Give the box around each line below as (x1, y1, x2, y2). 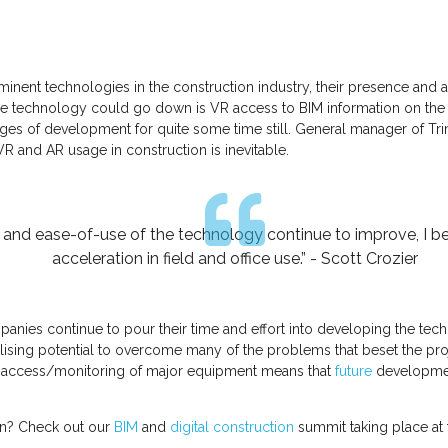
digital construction (170, 418, 294, 435)
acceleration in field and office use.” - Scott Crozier (52, 248, 418, 268)
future (335, 362, 372, 379)
